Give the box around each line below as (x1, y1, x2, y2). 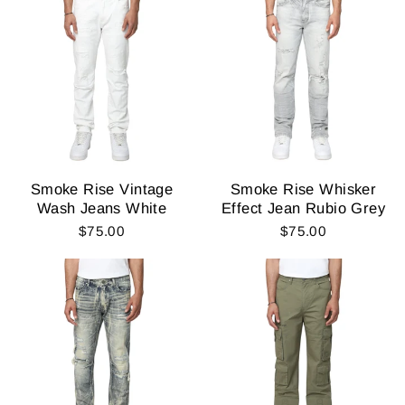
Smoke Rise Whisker (230, 180, 377, 198)
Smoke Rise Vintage (30, 180, 174, 198)
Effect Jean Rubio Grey (221, 199, 386, 217)
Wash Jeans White (36, 199, 167, 217)
